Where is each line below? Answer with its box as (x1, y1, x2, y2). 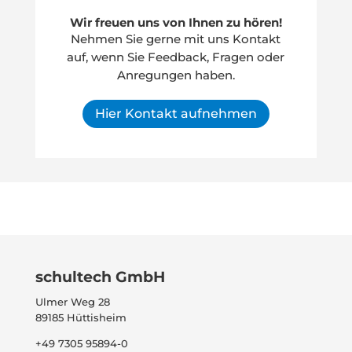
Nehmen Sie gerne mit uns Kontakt (71, 31, 281, 46)
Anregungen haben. (116, 67, 235, 82)
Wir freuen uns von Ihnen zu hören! (69, 14, 282, 30)
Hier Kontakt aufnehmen (94, 106, 257, 122)
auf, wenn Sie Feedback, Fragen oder (67, 49, 285, 64)
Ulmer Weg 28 (35, 295, 110, 309)
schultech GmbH (35, 268, 165, 287)
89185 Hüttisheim (35, 311, 126, 324)
